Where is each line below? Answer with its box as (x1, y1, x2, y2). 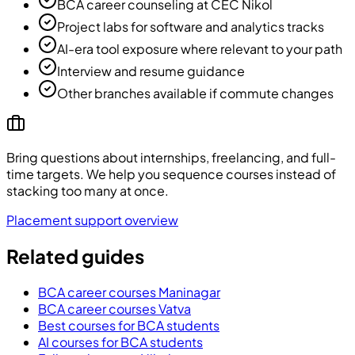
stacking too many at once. (6, 181, 169, 199)
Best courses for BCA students (38, 316, 219, 334)
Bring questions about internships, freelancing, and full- (6, 148, 336, 166)
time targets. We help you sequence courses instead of (6, 165, 336, 182)
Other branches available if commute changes (57, 84, 334, 101)
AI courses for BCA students (38, 333, 203, 350)
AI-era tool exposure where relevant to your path (57, 40, 342, 57)
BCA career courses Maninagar (38, 283, 220, 300)
